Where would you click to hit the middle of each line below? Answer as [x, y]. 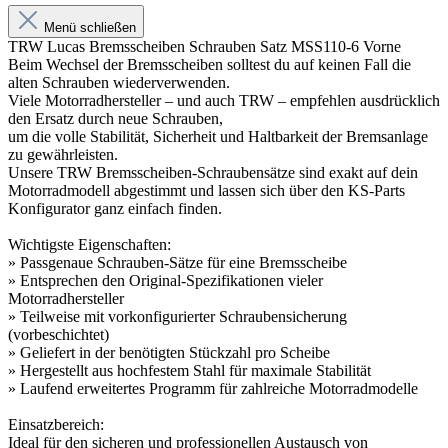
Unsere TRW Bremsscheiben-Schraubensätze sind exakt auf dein [213, 172]
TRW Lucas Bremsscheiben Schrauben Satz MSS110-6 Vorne [204, 46]
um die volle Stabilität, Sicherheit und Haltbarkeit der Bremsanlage [218, 136]
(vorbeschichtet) [58, 334]
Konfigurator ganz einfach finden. [115, 208]
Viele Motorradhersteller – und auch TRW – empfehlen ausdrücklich [224, 100]
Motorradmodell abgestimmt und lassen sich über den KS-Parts [206, 190]
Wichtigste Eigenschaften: [89, 244]
